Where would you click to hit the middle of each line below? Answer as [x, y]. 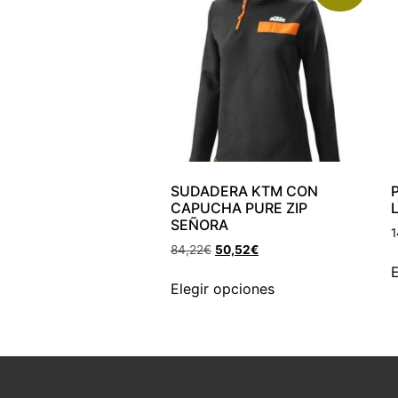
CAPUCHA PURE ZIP [239, 207]
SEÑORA [199, 224]
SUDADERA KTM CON [244, 191]
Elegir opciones [223, 289]
